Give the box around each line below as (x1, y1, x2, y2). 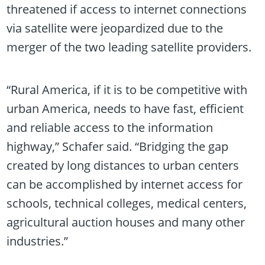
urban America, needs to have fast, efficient (7, 101, 244, 117)
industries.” (7, 233, 69, 249)
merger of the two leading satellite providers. (7, 39, 252, 55)
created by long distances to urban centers (7, 157, 240, 173)
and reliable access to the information (7, 119, 214, 135)
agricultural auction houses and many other (7, 214, 245, 230)
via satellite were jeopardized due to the (7, 20, 224, 36)
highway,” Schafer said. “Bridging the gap (7, 138, 229, 154)
